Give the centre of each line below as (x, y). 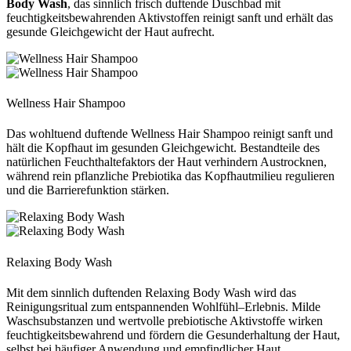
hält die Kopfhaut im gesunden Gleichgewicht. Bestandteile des (163, 148)
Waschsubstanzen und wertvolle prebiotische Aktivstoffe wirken (165, 321)
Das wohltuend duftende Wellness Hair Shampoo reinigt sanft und (170, 134)
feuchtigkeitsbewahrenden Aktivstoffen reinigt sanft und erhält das (170, 17)
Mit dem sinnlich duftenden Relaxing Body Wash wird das (151, 293)
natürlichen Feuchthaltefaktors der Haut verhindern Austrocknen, (166, 162)
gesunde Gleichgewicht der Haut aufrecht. (110, 31)
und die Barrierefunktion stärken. (88, 190)
